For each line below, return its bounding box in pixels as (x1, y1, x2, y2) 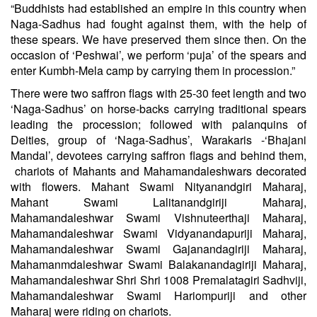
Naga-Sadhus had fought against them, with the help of (11, 16, 306, 33)
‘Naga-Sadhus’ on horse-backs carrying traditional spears (11, 100, 306, 117)
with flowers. (11, 178, 91, 195)
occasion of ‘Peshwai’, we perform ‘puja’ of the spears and (11, 47, 306, 64)
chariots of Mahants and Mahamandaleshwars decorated (11, 163, 306, 180)
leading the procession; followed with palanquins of (11, 116, 306, 133)
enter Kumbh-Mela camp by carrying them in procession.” (11, 62, 295, 79)
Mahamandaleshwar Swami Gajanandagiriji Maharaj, (11, 241, 306, 258)
